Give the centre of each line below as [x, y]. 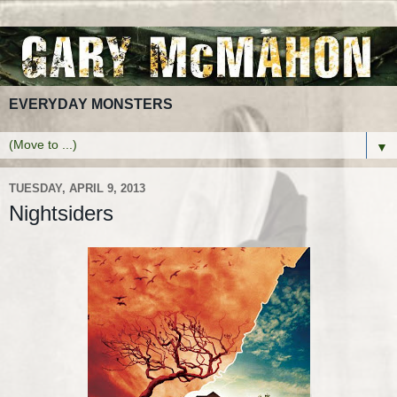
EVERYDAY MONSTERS [91, 104]
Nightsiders [61, 213]
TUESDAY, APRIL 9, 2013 [77, 189]
